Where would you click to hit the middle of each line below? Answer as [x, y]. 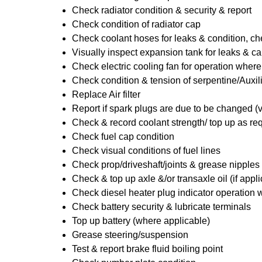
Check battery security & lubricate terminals [161, 207]
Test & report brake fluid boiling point [147, 249]
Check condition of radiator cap [136, 24]
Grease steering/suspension [130, 235]
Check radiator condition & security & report [162, 10]
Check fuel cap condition [123, 137]
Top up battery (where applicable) [141, 221]
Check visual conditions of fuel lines [146, 151]
